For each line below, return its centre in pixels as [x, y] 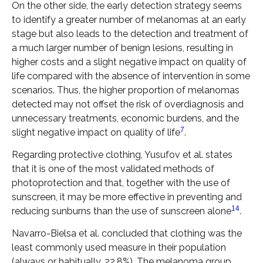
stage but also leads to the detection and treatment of [130, 33]
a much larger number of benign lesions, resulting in [122, 48]
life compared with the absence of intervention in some [131, 76]
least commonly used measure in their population [119, 248]
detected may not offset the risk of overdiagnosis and [128, 104]
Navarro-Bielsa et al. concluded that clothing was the [127, 234]
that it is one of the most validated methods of [113, 169]
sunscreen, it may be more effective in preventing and [127, 197]
